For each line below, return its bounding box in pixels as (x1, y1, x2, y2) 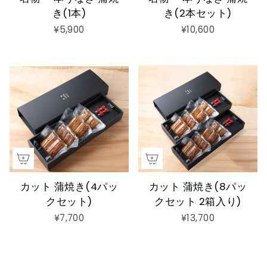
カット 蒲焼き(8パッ (148, 179, 247, 194)
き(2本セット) (163, 5, 232, 20)
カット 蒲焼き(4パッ (20, 179, 119, 194)
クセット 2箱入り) (154, 194, 241, 209)
